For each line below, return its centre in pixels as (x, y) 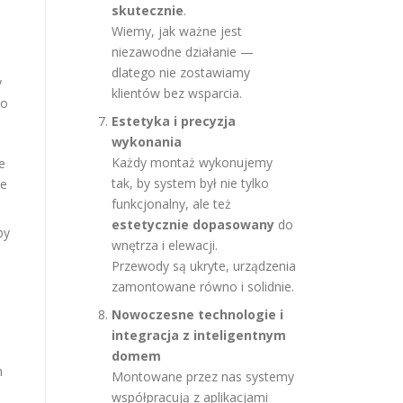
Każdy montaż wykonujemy (192, 162)
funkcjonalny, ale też (171, 204)
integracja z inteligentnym (199, 335)
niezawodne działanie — (183, 52)
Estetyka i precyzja (174, 121)
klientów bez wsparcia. (177, 93)
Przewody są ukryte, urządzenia (204, 266)
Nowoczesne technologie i (197, 314)
